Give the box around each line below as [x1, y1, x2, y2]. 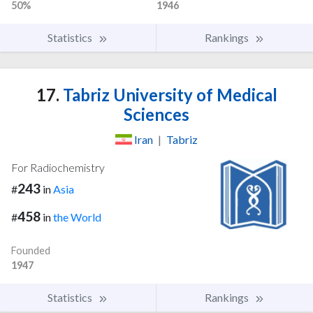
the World [53, 210, 101, 224]
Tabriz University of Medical [59, 84, 277, 105]
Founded [11, 245, 50, 257]
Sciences [124, 103, 189, 124]
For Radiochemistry [11, 160, 105, 174]
